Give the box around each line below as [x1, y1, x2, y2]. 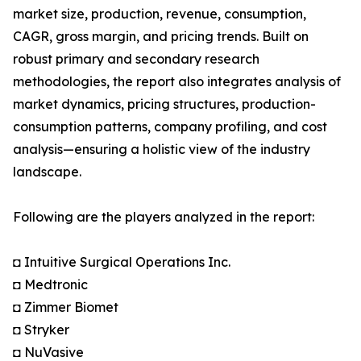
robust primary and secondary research [13, 51, 259, 68]
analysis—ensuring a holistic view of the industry [13, 141, 310, 158]
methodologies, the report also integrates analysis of [13, 73, 341, 90]
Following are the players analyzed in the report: [13, 209, 314, 226]
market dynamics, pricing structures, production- [13, 96, 316, 113]
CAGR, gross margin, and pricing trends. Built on [13, 28, 309, 45]
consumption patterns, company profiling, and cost [13, 118, 327, 135]
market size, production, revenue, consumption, [13, 6, 306, 23]
